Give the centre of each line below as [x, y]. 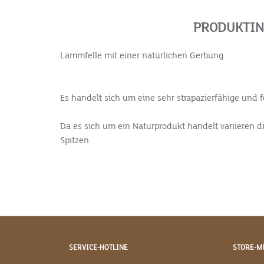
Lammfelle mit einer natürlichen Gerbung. [143, 55]
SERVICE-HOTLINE [98, 248]
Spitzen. [76, 140]
